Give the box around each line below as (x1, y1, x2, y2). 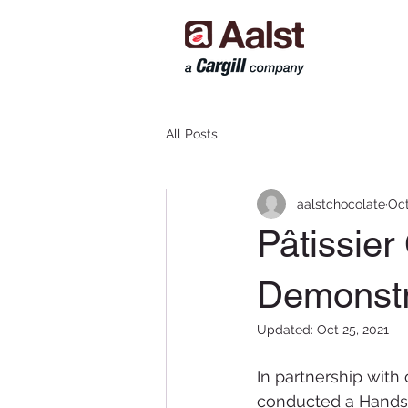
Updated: (257, 322, 317, 337)
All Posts (166, 126, 218, 141)
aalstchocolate (297, 196, 385, 211)
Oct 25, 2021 (317, 322, 389, 337)
